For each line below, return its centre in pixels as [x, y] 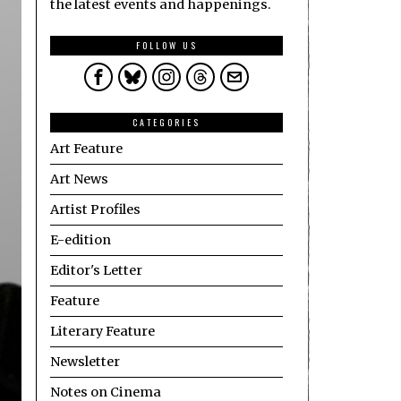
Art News [79, 179]
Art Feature [86, 149]
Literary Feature [102, 332]
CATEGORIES [166, 123]
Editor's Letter [96, 271]
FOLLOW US [166, 46]
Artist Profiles [95, 210]
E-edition [81, 240]
